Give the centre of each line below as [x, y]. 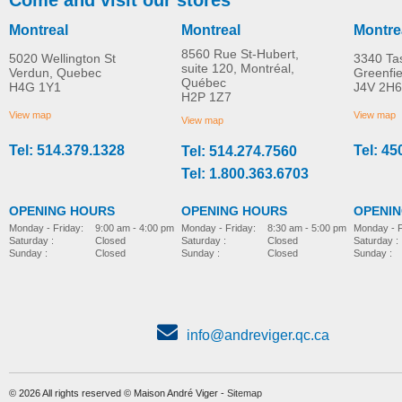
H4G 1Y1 [35, 87]
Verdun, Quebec [55, 72]
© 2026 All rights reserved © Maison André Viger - [118, 393]
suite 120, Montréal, [238, 68]
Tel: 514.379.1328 [67, 150]
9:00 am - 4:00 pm [135, 227]
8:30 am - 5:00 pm [307, 227]
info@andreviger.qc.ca [258, 335]
